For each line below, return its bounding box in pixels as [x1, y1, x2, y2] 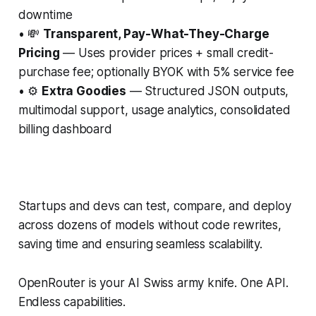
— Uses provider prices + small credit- [59, 45, 274, 60]
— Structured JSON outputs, [126, 83, 289, 98]
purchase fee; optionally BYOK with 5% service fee [18, 64, 294, 79]
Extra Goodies [42, 83, 126, 98]
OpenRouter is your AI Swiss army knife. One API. [18, 275, 288, 290]
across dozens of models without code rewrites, [18, 217, 281, 232]
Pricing [18, 45, 60, 60]
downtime [18, 7, 73, 22]
